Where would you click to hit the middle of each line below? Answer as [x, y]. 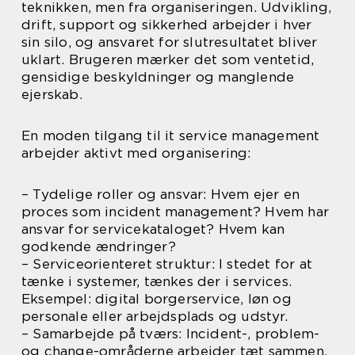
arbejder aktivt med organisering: [136, 153]
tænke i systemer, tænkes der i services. [157, 282]
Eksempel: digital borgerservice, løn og [157, 299]
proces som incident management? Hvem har [176, 212]
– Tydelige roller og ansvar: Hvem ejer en [161, 195]
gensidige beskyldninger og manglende [158, 77]
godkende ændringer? [99, 247]
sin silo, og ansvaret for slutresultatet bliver [170, 42]
